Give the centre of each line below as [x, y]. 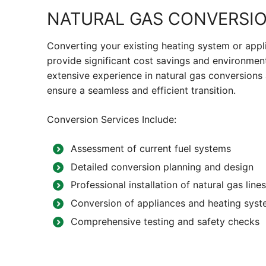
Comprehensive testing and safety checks [165, 221]
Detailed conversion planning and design [162, 167]
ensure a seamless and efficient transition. [141, 91]
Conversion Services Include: [112, 120]
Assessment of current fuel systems [151, 149]
